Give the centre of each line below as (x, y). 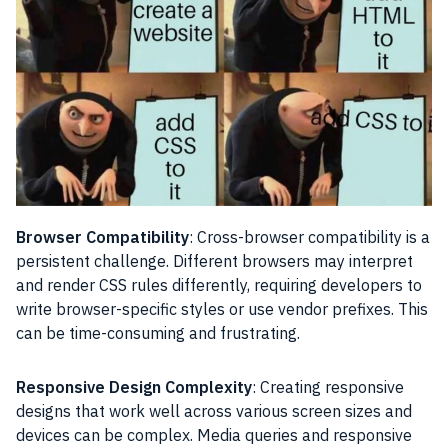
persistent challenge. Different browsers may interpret (214, 260)
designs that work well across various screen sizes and (214, 410)
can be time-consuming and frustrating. (158, 332)
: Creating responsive (328, 386)
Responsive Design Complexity (134, 386)
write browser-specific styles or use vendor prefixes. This (222, 308)
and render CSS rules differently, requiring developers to (219, 284)
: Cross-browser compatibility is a (309, 236)
